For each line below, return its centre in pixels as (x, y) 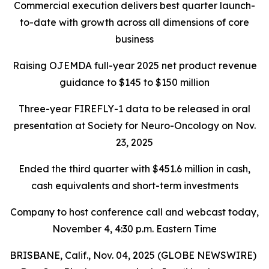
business (134, 39)
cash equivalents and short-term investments (134, 186)
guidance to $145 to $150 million (134, 82)
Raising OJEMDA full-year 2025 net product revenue (134, 65)
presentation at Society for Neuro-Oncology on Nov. (134, 125)
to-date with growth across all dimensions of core (134, 22)
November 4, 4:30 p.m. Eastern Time (134, 229)
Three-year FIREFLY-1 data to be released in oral (134, 109)
